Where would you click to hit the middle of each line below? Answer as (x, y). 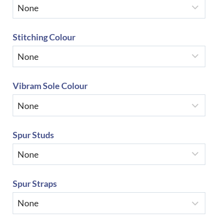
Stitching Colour (44, 37)
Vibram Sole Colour (50, 86)
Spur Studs (33, 135)
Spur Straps (35, 184)
